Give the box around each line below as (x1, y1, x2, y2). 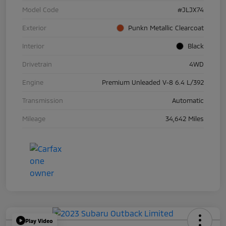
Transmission (22, 96, 63, 105)
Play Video (25, 217, 53, 224)
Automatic (172, 96, 204, 105)
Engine (22, 78, 43, 87)
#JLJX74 (178, 6, 204, 14)
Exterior (22, 24, 46, 32)
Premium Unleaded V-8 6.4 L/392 (102, 78, 204, 87)
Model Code (22, 6, 59, 14)
